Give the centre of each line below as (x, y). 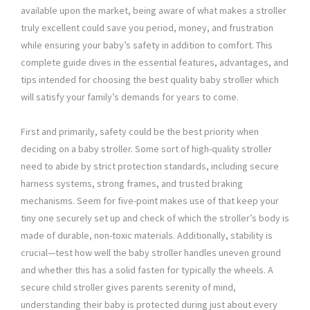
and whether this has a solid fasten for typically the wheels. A (147, 270)
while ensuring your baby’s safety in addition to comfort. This (147, 45)
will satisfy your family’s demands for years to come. (130, 97)
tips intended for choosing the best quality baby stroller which (150, 80)
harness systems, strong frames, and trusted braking (132, 184)
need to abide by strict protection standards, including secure (150, 166)
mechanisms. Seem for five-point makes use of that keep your (150, 201)
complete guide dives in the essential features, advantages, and (155, 63)
